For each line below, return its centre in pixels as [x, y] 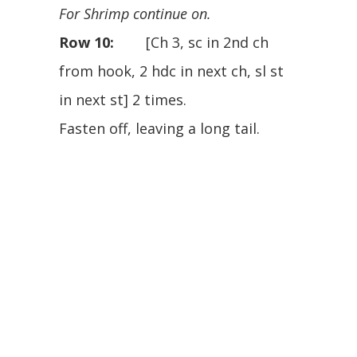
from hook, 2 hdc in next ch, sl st [171, 71]
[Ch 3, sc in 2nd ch [191, 42]
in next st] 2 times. [123, 99]
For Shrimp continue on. [135, 13]
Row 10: [86, 42]
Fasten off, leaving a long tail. [159, 128]
